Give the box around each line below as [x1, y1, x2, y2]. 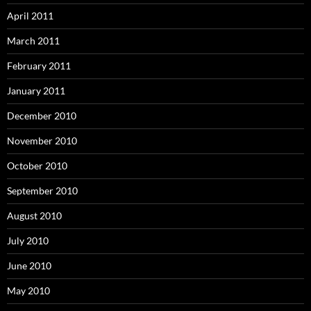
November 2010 [7, 134, 77, 146]
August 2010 [7, 209, 62, 221]
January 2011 [7, 84, 65, 96]
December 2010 [7, 109, 76, 121]
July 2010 [7, 234, 49, 246]
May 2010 [7, 284, 50, 296]
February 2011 [7, 59, 71, 72]
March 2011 [7, 34, 60, 47]
